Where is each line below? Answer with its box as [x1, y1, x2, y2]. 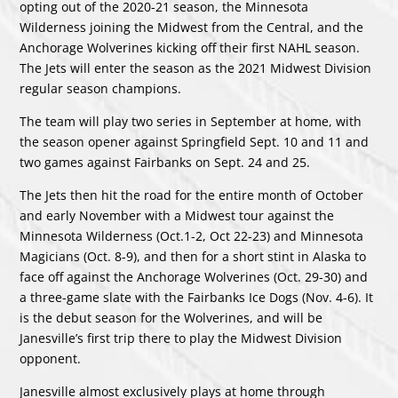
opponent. [20, 349, 82, 367]
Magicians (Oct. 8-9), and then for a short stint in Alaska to [20, 247, 367, 265]
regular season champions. [20, 79, 182, 97]
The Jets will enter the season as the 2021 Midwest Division [20, 59, 372, 76]
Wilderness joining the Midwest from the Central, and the [20, 18, 364, 36]
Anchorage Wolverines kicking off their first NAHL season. [20, 38, 361, 56]
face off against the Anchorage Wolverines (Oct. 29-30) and [20, 267, 369, 285]
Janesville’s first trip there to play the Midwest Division [20, 329, 343, 346]
